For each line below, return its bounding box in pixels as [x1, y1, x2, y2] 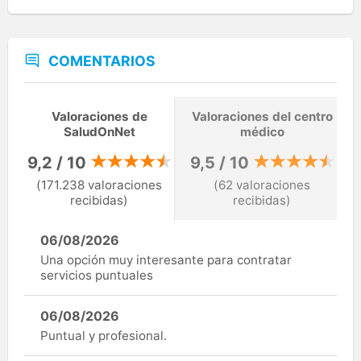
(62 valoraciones [214, 176, 310, 193]
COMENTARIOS [48, 52, 156, 69]
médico [239, 124, 284, 140]
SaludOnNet [63, 124, 135, 140]
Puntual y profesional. [40, 327, 167, 343]
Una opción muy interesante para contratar [40, 251, 292, 268]
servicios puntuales [40, 267, 153, 283]
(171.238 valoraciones [36, 176, 162, 193]
